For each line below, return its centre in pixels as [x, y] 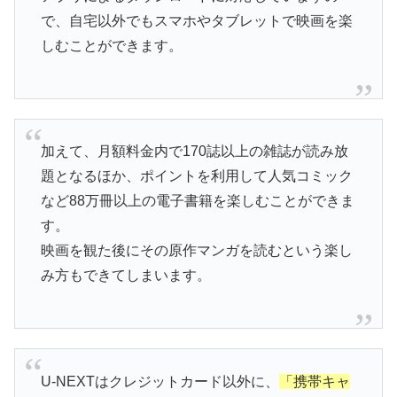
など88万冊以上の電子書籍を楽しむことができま [197, 201]
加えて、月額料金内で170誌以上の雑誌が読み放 [194, 152]
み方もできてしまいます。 [125, 276]
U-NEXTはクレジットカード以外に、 [160, 381]
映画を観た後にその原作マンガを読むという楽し [196, 251]
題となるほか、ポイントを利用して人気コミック [196, 176]
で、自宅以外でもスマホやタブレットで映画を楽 [196, 20]
